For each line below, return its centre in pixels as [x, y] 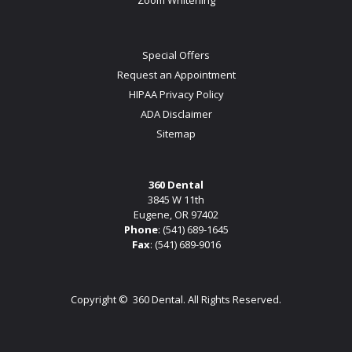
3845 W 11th [176, 199]
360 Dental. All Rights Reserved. [206, 299]
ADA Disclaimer [176, 114]
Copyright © [101, 299]
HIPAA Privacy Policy [176, 94]
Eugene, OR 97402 [176, 214]
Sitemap [176, 133]
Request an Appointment [176, 74]
